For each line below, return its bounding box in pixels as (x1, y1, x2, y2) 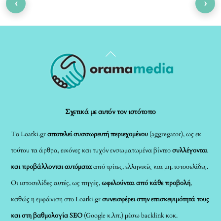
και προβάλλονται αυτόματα (11, 162, 94, 171)
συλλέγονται (172, 146, 208, 155)
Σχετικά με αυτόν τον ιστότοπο (65, 107, 156, 117)
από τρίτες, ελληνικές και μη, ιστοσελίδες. (93, 162, 209, 171)
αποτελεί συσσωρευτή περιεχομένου (47, 129, 148, 139)
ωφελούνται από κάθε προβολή (102, 178, 191, 187)
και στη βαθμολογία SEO (11, 211, 83, 220)
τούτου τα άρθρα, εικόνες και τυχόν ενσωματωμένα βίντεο (11, 146, 173, 155)
